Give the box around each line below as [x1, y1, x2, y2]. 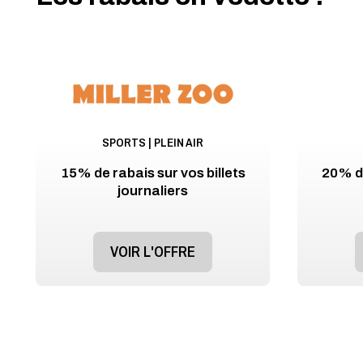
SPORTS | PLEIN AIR [102, 135, 203, 152]
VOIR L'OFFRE [110, 241, 195, 263]
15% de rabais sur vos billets [60, 165, 246, 181]
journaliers [117, 183, 188, 199]
